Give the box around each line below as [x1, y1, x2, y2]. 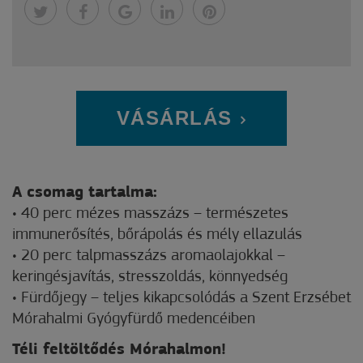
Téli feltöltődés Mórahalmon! [12, 342, 226, 359]
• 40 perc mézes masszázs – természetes [12, 206, 288, 223]
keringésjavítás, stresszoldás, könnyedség [12, 269, 288, 286]
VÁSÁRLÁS [116, 107, 233, 130]
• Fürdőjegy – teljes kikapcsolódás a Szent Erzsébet [12, 290, 351, 307]
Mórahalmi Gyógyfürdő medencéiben [12, 311, 255, 328]
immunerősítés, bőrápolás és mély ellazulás [12, 227, 302, 244]
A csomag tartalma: [12, 185, 157, 202]
